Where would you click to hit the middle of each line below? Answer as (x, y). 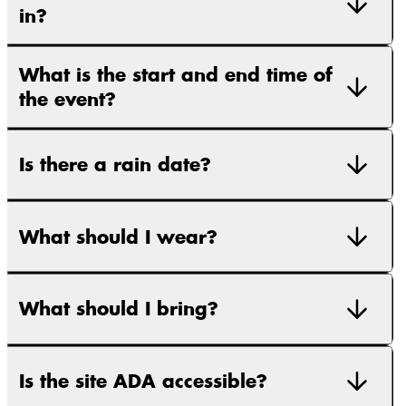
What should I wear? (118, 237)
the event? (68, 99)
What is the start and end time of (176, 74)
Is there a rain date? (115, 165)
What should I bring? (119, 309)
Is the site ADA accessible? (143, 381)
